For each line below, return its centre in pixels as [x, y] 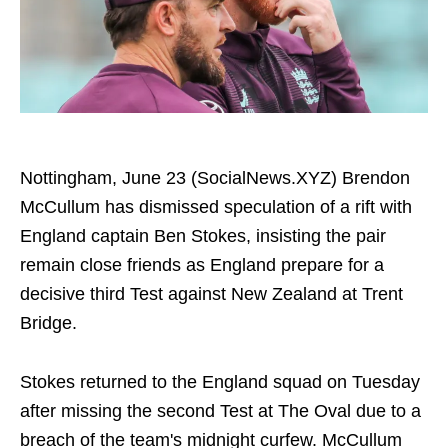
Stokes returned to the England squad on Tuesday [220, 382]
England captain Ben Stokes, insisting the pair [203, 236]
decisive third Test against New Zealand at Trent [211, 294]
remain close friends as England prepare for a [202, 265]
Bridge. [48, 323]
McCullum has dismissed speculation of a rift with [216, 207]
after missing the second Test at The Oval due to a [220, 411]
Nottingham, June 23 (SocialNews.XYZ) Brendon [215, 178]
